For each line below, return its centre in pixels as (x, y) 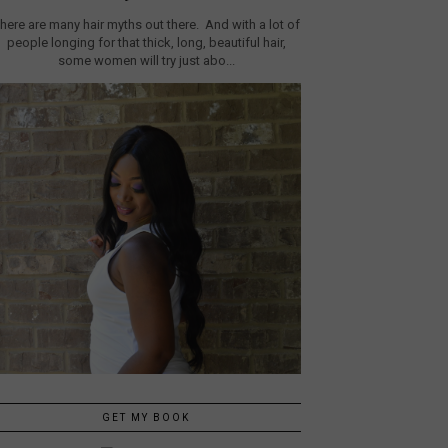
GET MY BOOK (146, 418)
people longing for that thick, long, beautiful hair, (146, 42)
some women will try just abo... (146, 60)
